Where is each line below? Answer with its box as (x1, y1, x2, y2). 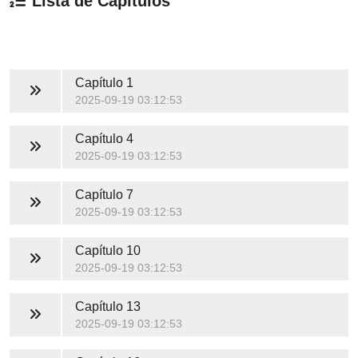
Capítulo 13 (74, 299, 141, 313)
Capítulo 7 (74, 187, 133, 201)
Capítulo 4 (74, 131, 133, 145)
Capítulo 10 (74, 243, 141, 257)
